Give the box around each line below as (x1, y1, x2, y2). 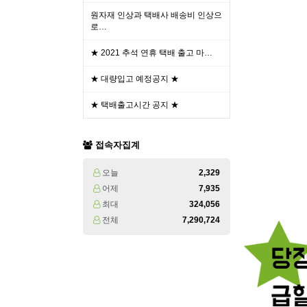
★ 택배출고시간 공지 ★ (90, 100, 179, 110)
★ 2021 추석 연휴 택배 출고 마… (90, 48, 212, 58)
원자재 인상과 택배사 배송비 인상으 (90, 10, 222, 20)
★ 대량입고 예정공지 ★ (90, 74, 179, 84)
